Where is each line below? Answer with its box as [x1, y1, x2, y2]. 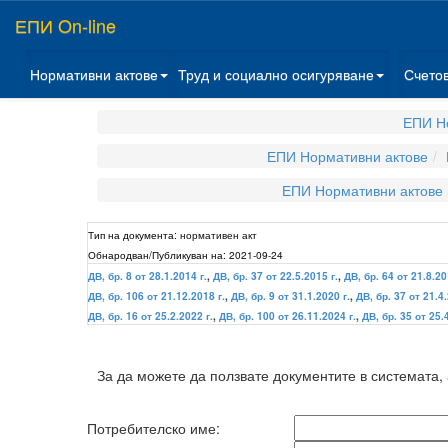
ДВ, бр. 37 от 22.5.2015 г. [213, 269, 338, 283]
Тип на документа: [88, 227, 177, 242]
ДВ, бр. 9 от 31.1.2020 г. [231, 289, 350, 303]
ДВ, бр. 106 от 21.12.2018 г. [88, 289, 225, 303]
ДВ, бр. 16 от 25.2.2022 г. [88, 309, 213, 323]
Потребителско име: [87, 418, 220, 438]
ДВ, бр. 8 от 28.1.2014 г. [88, 269, 207, 283]
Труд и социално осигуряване [178, 64, 374, 84]
